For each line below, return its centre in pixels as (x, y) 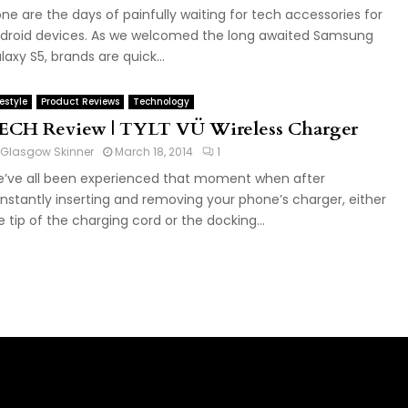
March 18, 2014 (153, 152)
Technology (161, 102)
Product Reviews (80, 102)
